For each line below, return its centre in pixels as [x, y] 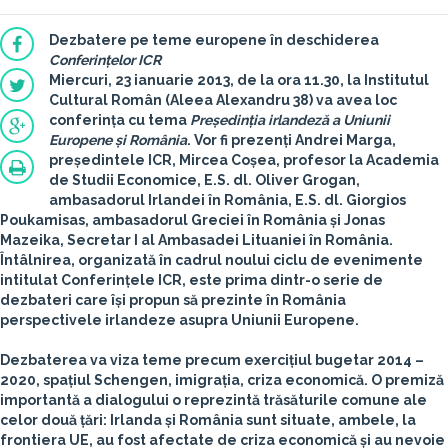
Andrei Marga [343, 140]
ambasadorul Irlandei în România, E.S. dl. [197, 200]
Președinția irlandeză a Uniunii [288, 120]
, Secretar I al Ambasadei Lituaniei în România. [226, 240]
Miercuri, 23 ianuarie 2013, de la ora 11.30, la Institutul [239, 80]
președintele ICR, [114, 160]
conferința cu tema [118, 120]
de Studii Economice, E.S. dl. [152, 180]
